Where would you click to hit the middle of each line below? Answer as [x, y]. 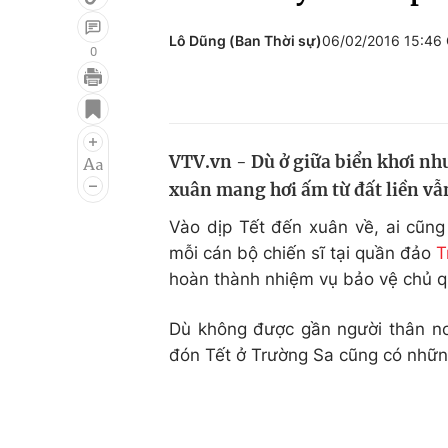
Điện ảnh [67, 135]
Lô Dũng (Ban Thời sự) [245, 40]
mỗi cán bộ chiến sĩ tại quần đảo [302, 253]
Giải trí [58, 97]
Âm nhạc [67, 173]
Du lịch [305, 135]
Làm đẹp [313, 173]
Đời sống [313, 97]
